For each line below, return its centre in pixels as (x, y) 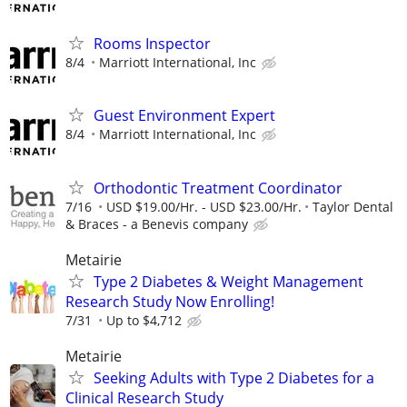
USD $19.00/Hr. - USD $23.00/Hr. (204, 206)
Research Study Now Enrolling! (170, 301)
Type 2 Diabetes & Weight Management (228, 281)
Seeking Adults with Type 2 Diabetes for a (234, 377)
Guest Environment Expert (184, 116)
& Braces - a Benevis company (157, 223)
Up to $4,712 (144, 320)
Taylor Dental (353, 206)
